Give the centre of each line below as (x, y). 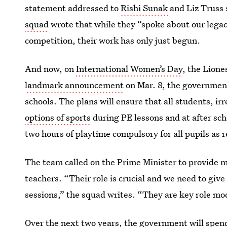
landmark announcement (74, 85)
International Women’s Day (129, 69)
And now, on (51, 69)
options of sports (58, 117)
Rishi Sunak (144, 8)
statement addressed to (73, 8)
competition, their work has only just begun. (113, 40)
